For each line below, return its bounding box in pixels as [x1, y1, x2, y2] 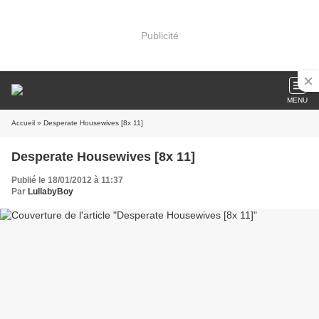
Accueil [11, 119, 35, 127]
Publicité [140, 29, 179, 41]
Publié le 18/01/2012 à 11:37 [11, 175, 123, 185]
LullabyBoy [28, 187, 73, 197]
